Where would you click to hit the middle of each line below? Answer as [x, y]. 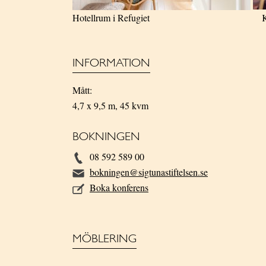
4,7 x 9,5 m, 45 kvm [110, 106]
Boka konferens [119, 188]
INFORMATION [111, 64]
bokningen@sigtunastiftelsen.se [149, 172]
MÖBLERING [104, 240]
